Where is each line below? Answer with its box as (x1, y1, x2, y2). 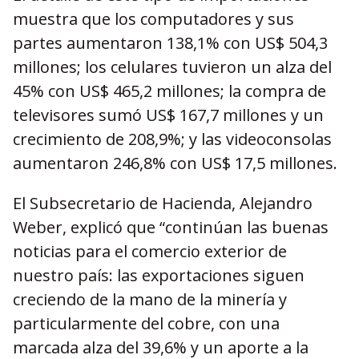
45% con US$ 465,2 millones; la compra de (13, 80, 326, 102)
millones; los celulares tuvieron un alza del (13, 56, 332, 78)
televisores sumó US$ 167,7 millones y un (13, 104, 324, 126)
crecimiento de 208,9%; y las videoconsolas (13, 128, 332, 150)
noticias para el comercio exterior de (13, 240, 287, 262)
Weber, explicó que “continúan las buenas (13, 216, 329, 238)
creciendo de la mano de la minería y (13, 288, 287, 310)
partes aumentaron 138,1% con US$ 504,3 (13, 32, 328, 54)
